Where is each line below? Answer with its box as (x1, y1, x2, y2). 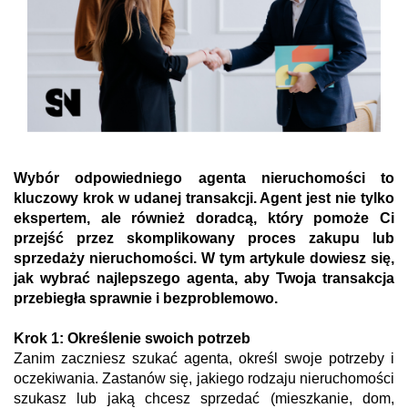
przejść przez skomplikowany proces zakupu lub (14, 230, 394, 247)
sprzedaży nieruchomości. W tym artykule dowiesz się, (14, 250, 394, 267)
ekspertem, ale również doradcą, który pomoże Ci (14, 210, 394, 227)
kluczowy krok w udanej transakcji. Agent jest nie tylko (14, 190, 394, 207)
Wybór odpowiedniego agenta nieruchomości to (14, 170, 394, 187)
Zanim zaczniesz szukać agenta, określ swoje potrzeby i (14, 351, 394, 367)
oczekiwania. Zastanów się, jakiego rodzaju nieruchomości (14, 371, 394, 387)
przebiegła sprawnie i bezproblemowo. (14, 291, 278, 307)
